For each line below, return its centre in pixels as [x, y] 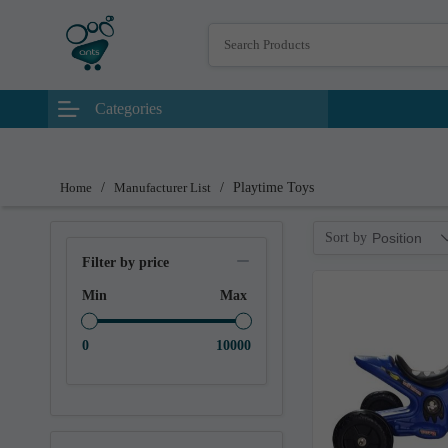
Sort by [345, 237]
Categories [128, 108]
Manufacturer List [162, 187]
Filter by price [125, 262]
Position [396, 238]
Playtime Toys [273, 187]
